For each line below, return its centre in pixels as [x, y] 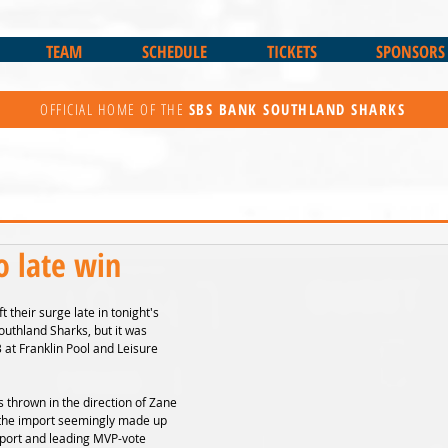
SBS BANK [225, 109]
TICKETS [291, 51]
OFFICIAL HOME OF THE [114, 109]
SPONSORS [410, 51]
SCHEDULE [174, 51]
